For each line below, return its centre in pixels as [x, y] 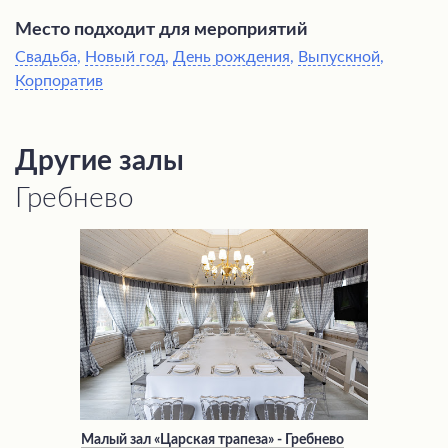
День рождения [231, 56]
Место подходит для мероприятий [161, 29]
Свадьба [46, 56]
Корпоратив [59, 80]
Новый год [125, 56]
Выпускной [339, 56]
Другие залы [99, 160]
